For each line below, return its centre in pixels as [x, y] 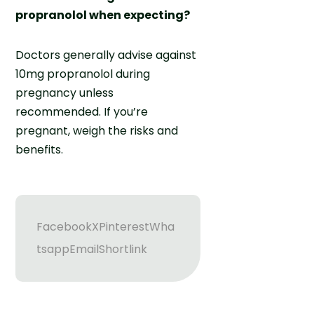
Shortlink [123, 249]
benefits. [40, 149]
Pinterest [124, 226]
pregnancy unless [65, 93]
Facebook [64, 226]
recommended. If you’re [82, 111]
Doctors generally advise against [106, 55]
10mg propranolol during [83, 74]
